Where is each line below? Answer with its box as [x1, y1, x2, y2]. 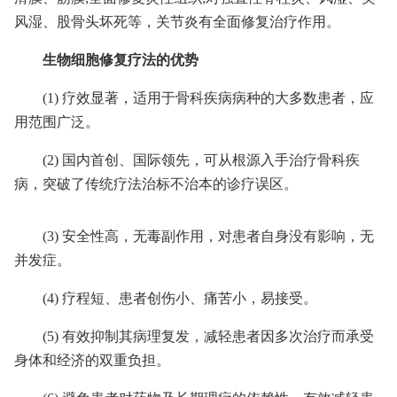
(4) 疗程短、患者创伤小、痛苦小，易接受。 [43, 291, 317, 306]
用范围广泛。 [14, 114, 99, 129]
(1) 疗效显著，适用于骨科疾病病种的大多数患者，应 [43, 90, 374, 105]
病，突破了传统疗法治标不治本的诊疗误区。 [14, 176, 298, 191]
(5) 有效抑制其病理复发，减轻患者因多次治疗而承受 [43, 329, 374, 344]
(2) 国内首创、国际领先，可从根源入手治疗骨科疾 [43, 152, 360, 167]
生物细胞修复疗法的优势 [43, 52, 198, 67]
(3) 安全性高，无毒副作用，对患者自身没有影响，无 [43, 229, 374, 244]
